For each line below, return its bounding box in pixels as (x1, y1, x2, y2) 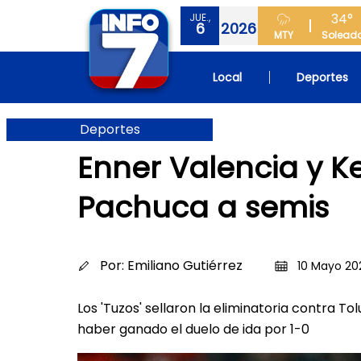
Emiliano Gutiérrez (127, 256, 243, 275)
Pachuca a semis (77, 187, 329, 228)
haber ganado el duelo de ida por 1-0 (77, 320, 309, 338)
